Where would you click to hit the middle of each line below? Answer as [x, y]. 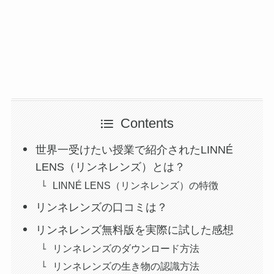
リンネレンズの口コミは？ [102, 207]
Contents [147, 123]
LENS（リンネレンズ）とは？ [111, 167]
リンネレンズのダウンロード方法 [126, 248]
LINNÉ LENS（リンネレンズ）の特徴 [136, 185]
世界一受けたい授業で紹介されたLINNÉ [135, 150]
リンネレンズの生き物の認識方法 [126, 266]
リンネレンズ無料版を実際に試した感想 [135, 230]
